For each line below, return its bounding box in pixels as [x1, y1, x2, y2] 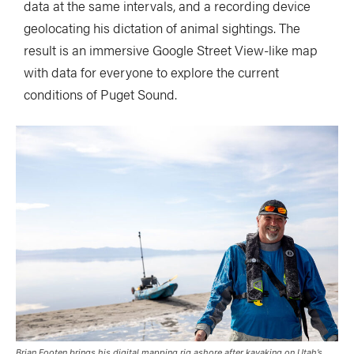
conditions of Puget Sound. [24, 85, 177, 104]
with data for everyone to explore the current [24, 62, 279, 82]
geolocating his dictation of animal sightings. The [24, 18, 300, 38]
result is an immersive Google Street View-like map [24, 40, 318, 60]
